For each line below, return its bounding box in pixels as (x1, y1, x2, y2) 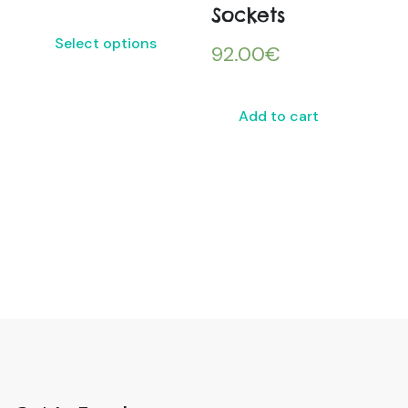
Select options (55, 34, 157, 54)
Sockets (210, 2, 285, 28)
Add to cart (238, 107, 319, 127)
